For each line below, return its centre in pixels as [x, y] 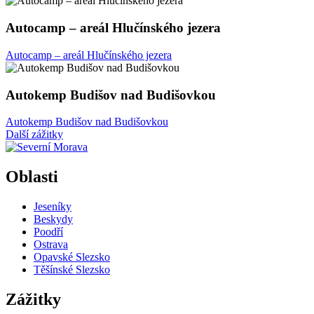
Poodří [48, 232]
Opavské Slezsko [72, 257]
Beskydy [53, 219]
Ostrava [51, 245]
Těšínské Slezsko [72, 270]
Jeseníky [53, 207]
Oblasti [32, 177]
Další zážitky [34, 135]
